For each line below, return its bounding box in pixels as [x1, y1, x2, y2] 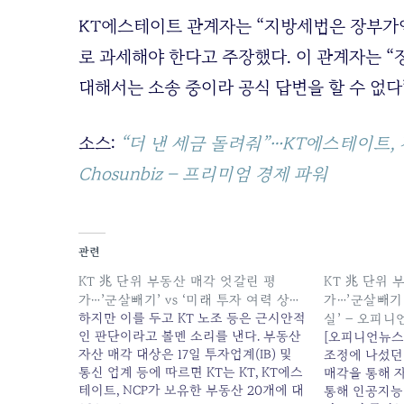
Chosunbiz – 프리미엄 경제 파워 [78, 162, 328, 187]
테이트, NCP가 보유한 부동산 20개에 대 [78, 381, 304, 399]
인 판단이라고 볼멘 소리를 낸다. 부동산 [78, 327, 301, 345]
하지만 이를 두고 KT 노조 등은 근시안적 [78, 309, 306, 327]
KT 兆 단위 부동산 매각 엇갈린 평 [78, 272, 277, 290]
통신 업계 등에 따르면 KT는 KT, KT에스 [78, 363, 303, 381]
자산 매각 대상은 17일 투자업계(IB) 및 [78, 345, 292, 363]
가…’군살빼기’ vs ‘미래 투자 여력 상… [78, 291, 299, 309]
